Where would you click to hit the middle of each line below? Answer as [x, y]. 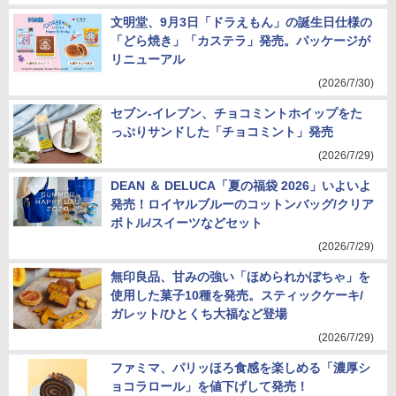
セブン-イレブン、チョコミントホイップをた [236, 113]
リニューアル [148, 59]
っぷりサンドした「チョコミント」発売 [222, 132]
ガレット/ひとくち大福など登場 [199, 314]
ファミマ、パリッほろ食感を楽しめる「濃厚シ [240, 368]
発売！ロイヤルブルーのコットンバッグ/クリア [242, 204]
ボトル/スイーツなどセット [187, 223]
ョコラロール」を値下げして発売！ [209, 386]
